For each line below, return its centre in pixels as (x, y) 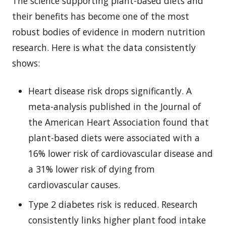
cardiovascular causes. (74, 184)
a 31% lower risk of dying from (92, 169)
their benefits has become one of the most (101, 16)
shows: (26, 63)
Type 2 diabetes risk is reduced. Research (113, 204)
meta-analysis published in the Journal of (115, 106)
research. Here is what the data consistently (104, 47)
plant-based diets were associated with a (114, 137)
